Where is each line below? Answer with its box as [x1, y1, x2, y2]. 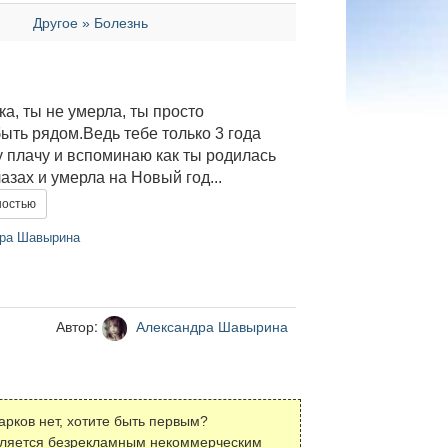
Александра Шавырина [131, 316, 288, 337]
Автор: [55, 316, 102, 337]
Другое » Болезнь [32, 15, 148, 31]
